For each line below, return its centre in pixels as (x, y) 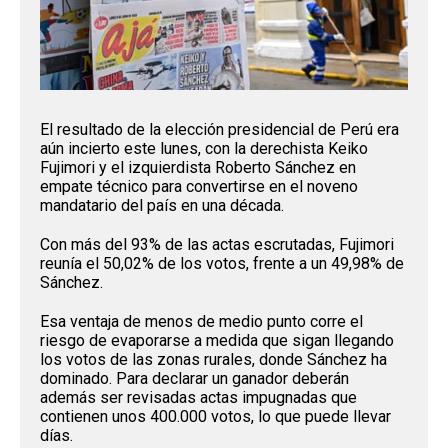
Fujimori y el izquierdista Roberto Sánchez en (198, 167)
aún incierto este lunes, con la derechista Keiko (204, 148)
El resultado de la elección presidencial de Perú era (219, 129)
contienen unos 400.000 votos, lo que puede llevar (215, 416)
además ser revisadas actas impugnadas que (198, 397)
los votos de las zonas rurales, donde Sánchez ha (213, 359)
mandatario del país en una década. (162, 205)
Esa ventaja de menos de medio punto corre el (201, 321)
